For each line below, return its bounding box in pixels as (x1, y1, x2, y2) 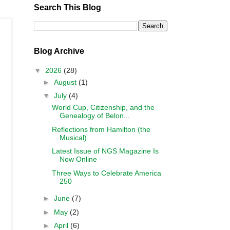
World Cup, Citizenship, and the (51, 103, 155, 111)
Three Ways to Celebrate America (51, 168, 161, 177)
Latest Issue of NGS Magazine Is (51, 147, 159, 155)
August (53, 78, 79, 86)
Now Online (59, 155, 97, 163)
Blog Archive (34, 47, 84, 55)
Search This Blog (34, 3, 101, 12)
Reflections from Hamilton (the (51, 125, 150, 133)
